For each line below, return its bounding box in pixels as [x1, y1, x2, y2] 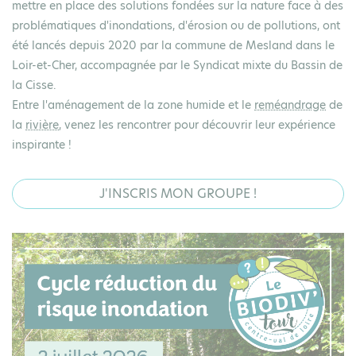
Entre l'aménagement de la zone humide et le [12, 96, 254, 113]
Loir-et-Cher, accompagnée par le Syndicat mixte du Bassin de [12, 56, 342, 73]
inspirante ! [12, 136, 72, 153]
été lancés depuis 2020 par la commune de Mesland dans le [12, 37, 335, 53]
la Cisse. [12, 76, 60, 93]
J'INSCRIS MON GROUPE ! [99, 184, 257, 203]
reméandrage [254, 96, 326, 113]
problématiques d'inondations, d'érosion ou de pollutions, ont [12, 17, 340, 33]
